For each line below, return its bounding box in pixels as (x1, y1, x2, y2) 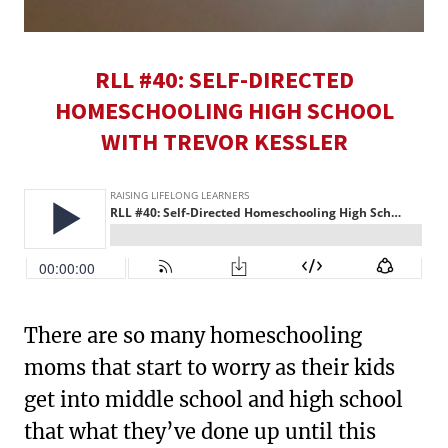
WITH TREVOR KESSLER (100, 125, 348, 157)
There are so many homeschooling (24, 322, 362, 348)
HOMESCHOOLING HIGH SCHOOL (54, 94, 394, 126)
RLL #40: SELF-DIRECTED (94, 63, 354, 95)
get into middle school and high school (24, 386, 403, 412)
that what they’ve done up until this (24, 418, 376, 444)
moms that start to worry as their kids (24, 354, 395, 380)
